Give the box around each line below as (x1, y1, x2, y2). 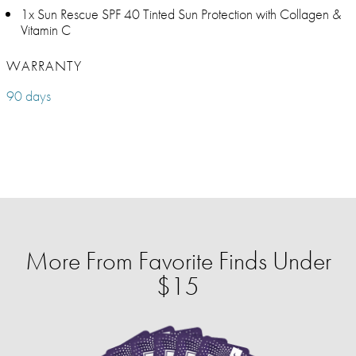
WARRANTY (6, 56, 82, 75)
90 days (6, 87, 51, 106)
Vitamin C (21, 21, 71, 40)
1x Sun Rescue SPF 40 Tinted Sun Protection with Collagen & (21, 5, 341, 24)
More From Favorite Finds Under (25, 245, 331, 278)
